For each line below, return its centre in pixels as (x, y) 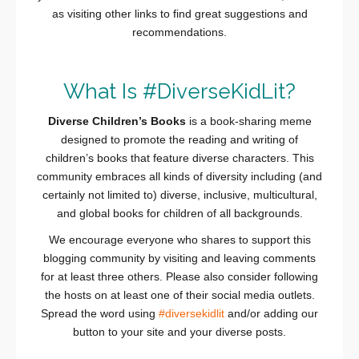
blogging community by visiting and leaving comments (179, 258)
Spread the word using (100, 314)
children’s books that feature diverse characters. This (179, 158)
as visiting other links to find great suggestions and (179, 14)
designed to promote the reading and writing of (179, 140)
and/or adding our (271, 314)
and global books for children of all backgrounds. (179, 214)
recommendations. (179, 32)
